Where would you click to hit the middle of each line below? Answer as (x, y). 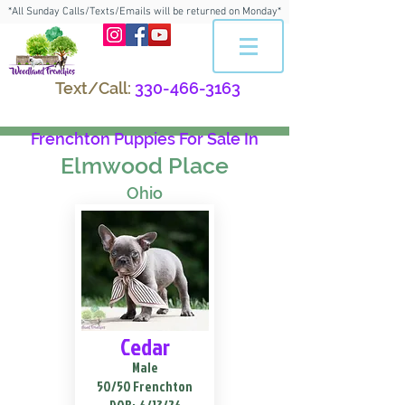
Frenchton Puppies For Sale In (145, 139)
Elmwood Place (145, 165)
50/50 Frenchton (145, 386)
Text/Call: (93, 88)
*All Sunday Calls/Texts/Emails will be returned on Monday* (145, 12)
